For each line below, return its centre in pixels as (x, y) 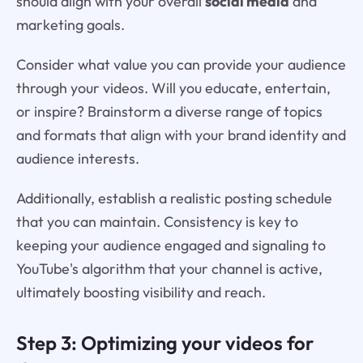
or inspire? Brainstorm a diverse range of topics (169, 112)
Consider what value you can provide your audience (181, 65)
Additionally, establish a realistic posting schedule (174, 198)
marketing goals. (70, 25)
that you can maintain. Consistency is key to (157, 221)
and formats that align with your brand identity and (181, 135)
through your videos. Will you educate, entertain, (173, 88)
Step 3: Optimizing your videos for (164, 342)
